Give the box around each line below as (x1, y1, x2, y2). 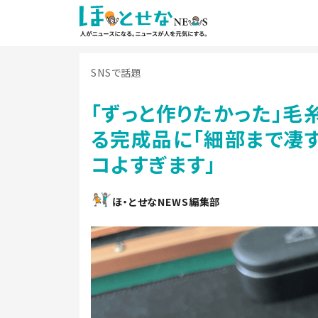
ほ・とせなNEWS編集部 (112, 194, 221, 209)
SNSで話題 (91, 65, 143, 79)
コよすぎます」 (91, 150, 216, 178)
